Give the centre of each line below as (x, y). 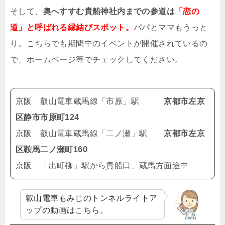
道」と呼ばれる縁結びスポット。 (72, 27)
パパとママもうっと (171, 27)
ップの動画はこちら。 (67, 210)
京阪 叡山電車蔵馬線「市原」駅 (90, 101)
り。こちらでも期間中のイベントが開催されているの (109, 43)
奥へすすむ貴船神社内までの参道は (109, 11)
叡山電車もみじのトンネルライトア (92, 198)
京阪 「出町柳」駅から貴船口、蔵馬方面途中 (102, 165)
